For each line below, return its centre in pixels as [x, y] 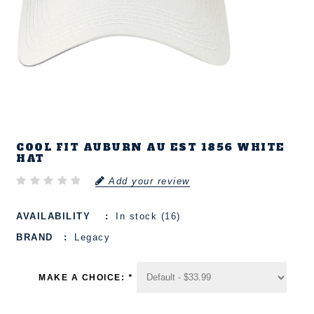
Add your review [149, 181]
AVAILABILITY [53, 216]
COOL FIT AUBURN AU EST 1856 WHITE [151, 148]
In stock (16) [148, 216]
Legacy [92, 237]
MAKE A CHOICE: [83, 278]
